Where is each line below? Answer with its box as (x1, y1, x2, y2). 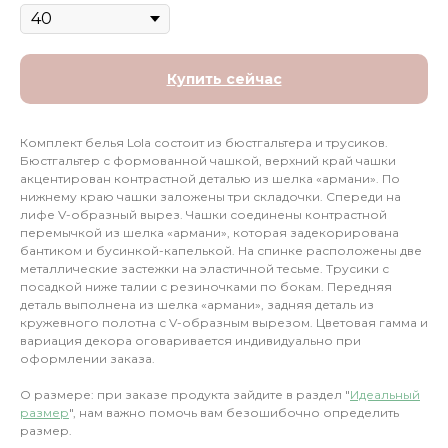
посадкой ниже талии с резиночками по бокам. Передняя (20, 279, 392, 295)
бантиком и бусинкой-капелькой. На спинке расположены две (20, 243, 422, 259)
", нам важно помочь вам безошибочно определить (69, 405, 399, 421)
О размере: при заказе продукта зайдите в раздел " (20, 387, 350, 403)
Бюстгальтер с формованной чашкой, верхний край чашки (20, 153, 396, 169)
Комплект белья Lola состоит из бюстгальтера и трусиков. (20, 135, 388, 151)
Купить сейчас (166, 70, 282, 89)
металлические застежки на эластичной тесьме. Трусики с (20, 261, 389, 277)
